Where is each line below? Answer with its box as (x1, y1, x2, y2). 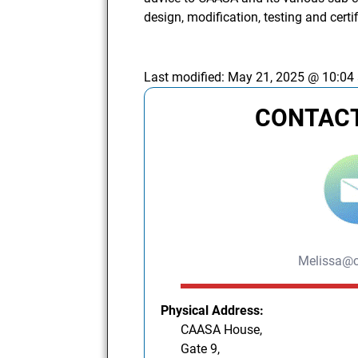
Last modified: (144, 69, 229, 85)
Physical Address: (161, 302, 265, 318)
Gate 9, (181, 340, 221, 356)
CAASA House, (181, 321, 263, 337)
